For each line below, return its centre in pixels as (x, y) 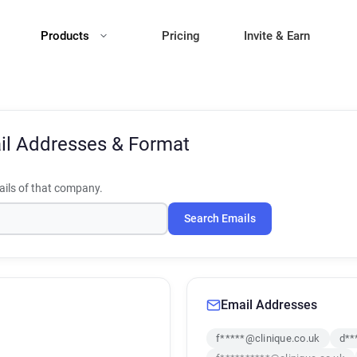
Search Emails (220, 219)
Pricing (181, 36)
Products (67, 36)
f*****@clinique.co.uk (268, 338)
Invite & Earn (277, 36)
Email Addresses (269, 305)
